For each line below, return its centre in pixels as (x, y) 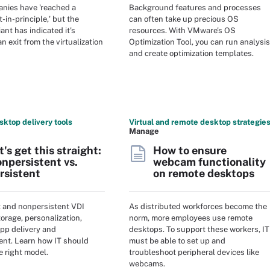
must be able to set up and (177, 240)
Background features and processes (195, 7)
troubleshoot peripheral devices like (194, 252)
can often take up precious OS (184, 19)
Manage (144, 131)
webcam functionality (209, 162)
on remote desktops (204, 173)
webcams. (147, 263)
